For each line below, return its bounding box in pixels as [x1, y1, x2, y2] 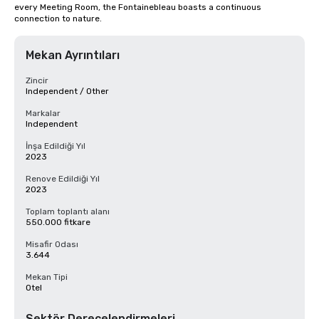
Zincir [26, 75, 48, 85]
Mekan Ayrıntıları [26, 48, 120, 62]
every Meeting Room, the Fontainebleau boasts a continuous [14, 2, 261, 12]
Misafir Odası [26, 239, 78, 249]
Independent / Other [26, 86, 109, 96]
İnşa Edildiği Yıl [26, 141, 85, 151]
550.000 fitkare [26, 217, 90, 227]
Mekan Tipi [26, 272, 68, 282]
